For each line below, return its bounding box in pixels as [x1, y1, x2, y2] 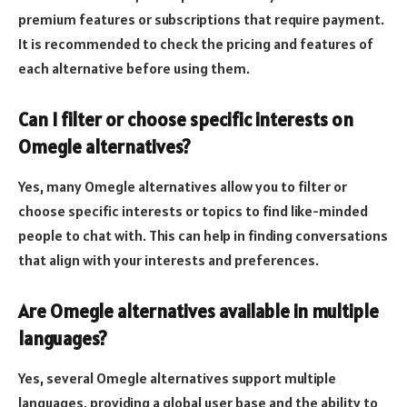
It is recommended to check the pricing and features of [18, 35, 373, 54]
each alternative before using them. [18, 59, 250, 78]
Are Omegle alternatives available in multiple [18, 299, 379, 323]
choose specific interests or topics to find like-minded [18, 202, 368, 221]
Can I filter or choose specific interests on [18, 107, 353, 132]
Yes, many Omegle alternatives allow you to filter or [18, 177, 347, 196]
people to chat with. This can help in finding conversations [18, 226, 388, 245]
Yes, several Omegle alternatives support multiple [18, 369, 336, 388]
